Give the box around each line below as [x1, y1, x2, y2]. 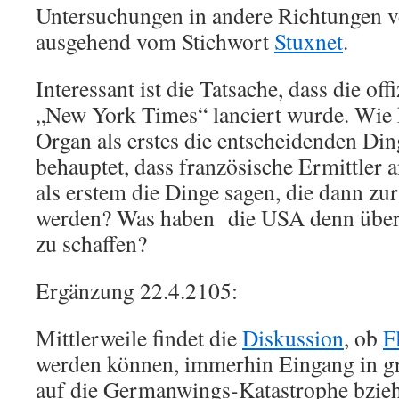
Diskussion [242, 322, 344, 353]
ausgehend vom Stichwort [36, 26, 274, 56]
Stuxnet [274, 26, 343, 56]
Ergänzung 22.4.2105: [36, 275, 238, 305]
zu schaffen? [36, 228, 147, 258]
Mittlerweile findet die [36, 322, 242, 353]
